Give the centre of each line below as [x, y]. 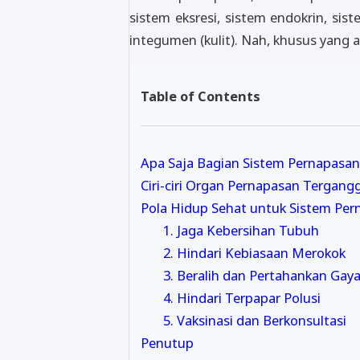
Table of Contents [200, 96]
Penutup [167, 342]
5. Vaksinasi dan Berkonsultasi [255, 320]
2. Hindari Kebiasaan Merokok [254, 252]
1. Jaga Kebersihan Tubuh [241, 230]
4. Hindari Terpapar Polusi [242, 297]
